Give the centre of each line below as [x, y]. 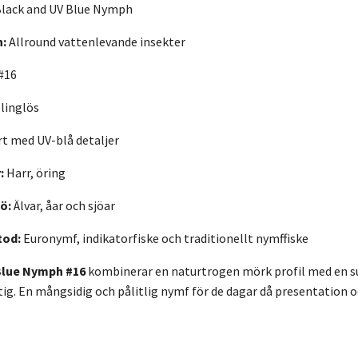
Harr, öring [35, 173]
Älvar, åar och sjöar [63, 206]
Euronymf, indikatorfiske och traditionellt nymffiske [165, 239]
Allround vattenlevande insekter [96, 42]
